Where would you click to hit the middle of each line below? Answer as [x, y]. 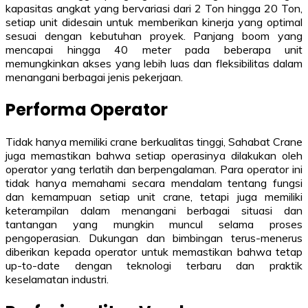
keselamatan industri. [57, 279]
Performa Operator [87, 109]
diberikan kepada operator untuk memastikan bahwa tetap [154, 252]
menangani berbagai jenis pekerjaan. [94, 77]
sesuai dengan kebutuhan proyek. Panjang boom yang [154, 35]
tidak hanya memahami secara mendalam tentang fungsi [154, 183]
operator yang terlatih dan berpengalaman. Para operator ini [154, 169]
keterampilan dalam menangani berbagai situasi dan [154, 211]
